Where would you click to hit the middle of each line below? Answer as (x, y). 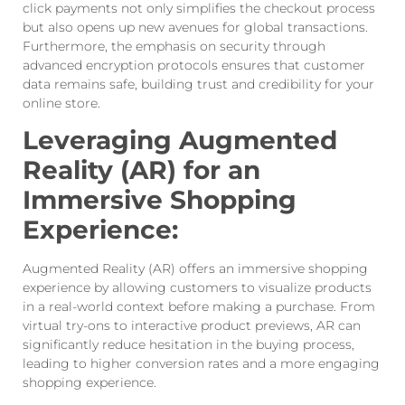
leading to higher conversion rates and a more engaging (201, 364)
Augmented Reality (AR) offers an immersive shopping (195, 269)
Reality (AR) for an (141, 170)
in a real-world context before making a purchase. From (199, 307)
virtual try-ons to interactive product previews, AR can (192, 326)
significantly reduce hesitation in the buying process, (188, 345)
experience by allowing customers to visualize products (197, 288)
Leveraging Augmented (180, 141)
